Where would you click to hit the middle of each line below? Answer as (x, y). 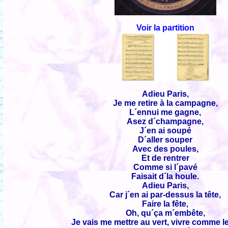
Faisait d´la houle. (165, 176)
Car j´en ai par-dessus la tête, (165, 194)
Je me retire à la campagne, (165, 103)
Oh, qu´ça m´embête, (165, 213)
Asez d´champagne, (165, 121)
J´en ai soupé (165, 130)
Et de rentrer (165, 158)
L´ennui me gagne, (165, 112)
